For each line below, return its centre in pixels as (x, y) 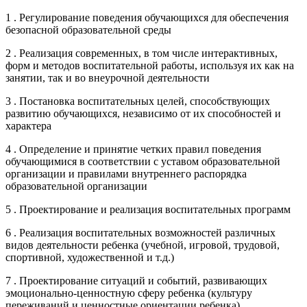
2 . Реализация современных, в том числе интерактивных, (142, 53)
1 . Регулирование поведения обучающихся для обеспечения (147, 17)
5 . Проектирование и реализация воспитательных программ (148, 209)
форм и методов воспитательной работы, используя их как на (150, 65)
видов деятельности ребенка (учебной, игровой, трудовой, (143, 245)
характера (28, 125)
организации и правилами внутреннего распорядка (126, 173)
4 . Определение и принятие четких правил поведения (133, 149)
